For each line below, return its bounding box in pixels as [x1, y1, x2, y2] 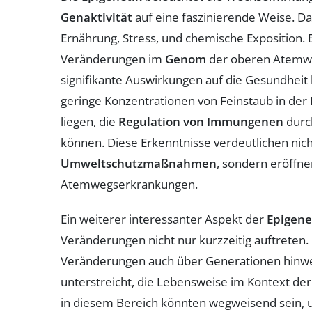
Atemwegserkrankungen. [61, 175, 198, 192]
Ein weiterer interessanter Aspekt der [61, 210, 267, 227]
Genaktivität [61, 8, 132, 25]
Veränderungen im [61, 50, 165, 67]
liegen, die [61, 113, 118, 130]
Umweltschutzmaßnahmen [61, 155, 217, 171]
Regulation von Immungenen [118, 113, 283, 130]
